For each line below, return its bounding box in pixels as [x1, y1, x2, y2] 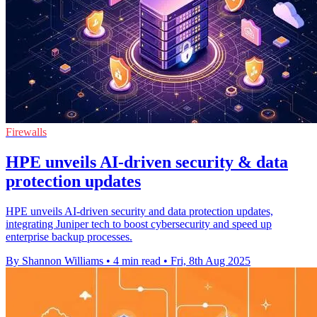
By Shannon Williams [6, 254, 103, 267]
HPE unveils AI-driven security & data [6, 152, 288, 171]
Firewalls [6, 125, 47, 138]
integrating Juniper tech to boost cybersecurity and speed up [6, 217, 272, 230]
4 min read [113, 254, 161, 267]
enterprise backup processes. [6, 230, 132, 243]
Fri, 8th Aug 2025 [171, 254, 250, 267]
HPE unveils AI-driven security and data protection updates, [6, 204, 273, 217]
